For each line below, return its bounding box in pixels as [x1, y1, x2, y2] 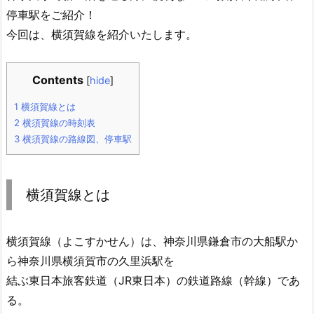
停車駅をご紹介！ [6, 8, 96, 22]
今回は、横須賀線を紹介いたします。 [6, 27, 197, 41]
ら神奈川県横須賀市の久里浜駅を [6, 253, 175, 268]
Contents [32, 72, 83, 87]
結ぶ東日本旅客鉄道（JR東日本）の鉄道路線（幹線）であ [6, 273, 300, 287]
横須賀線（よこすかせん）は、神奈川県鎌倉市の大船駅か [6, 233, 298, 248]
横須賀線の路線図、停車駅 [20, 132, 132, 144]
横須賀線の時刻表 [20, 116, 95, 128]
